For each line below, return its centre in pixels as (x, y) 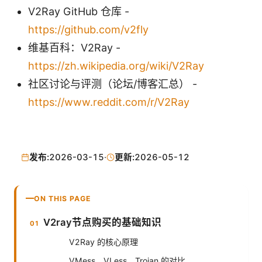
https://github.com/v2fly (88, 30)
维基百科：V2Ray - (74, 48)
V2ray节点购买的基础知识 (103, 222)
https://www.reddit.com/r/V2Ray (109, 102)
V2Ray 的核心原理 (104, 242)
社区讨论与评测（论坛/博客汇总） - (113, 84)
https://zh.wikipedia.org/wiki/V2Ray (116, 66)
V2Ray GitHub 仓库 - (79, 12)
